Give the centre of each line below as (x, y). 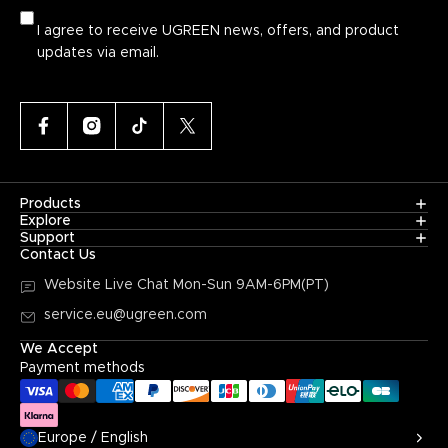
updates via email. (98, 53)
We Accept (59, 349)
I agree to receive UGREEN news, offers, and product (218, 31)
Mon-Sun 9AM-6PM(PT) (251, 285)
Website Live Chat (108, 285)
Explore (45, 221)
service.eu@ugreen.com (125, 315)
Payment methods (82, 368)
